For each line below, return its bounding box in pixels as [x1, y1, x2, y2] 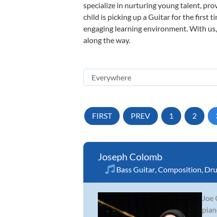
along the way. [83, 35, 130, 45]
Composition [158, 164, 201, 174]
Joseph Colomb [98, 150, 162, 162]
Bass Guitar [116, 164, 155, 174]
